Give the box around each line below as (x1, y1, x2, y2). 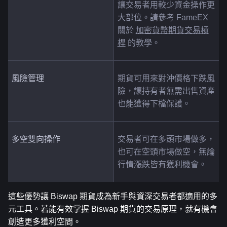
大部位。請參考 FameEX (117, 13, 208, 22)
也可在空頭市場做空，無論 (117, 147, 215, 156)
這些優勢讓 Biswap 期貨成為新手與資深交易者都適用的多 (8, 192, 217, 201)
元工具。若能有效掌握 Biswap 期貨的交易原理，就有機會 (8, 204, 217, 213)
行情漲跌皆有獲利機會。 (117, 160, 207, 169)
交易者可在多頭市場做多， (117, 134, 215, 143)
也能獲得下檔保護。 (117, 99, 191, 108)
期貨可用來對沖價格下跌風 (117, 73, 215, 83)
